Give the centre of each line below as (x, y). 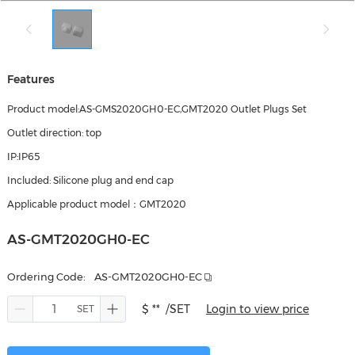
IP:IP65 (23, 157)
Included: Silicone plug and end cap (90, 180)
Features (31, 79)
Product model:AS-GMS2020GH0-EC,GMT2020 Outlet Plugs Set (157, 109)
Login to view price (257, 309)
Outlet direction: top (54, 133)
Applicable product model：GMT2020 (96, 204)
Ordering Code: (46, 277)
